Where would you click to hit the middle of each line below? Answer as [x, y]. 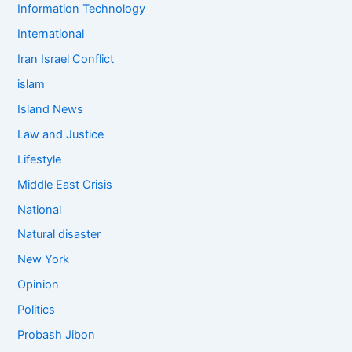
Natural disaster [59, 235]
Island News [51, 109]
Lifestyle [40, 159]
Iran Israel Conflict [66, 59]
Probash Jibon [57, 335]
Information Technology [82, 9]
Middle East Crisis [65, 184]
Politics [37, 310]
